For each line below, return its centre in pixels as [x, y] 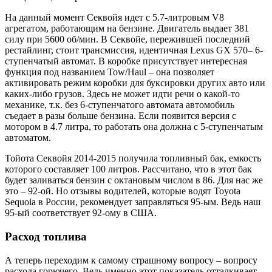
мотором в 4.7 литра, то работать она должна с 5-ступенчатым [134, 127]
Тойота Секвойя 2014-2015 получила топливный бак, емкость [133, 158]
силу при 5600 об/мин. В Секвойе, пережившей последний [127, 39]
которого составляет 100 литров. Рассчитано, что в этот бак [128, 169]
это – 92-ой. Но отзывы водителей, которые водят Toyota [123, 191]
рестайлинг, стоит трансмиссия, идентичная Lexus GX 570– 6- [134, 50]
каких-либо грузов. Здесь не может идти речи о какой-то [122, 94]
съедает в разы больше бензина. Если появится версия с [121, 116]
